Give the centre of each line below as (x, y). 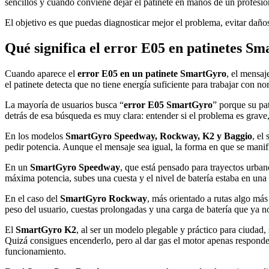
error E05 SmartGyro (168, 104)
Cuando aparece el (41, 73)
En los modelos (35, 136)
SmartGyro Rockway (104, 198)
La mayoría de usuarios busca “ (64, 104)
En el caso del (32, 198)
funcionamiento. (35, 251)
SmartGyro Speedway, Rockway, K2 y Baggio (159, 136)
